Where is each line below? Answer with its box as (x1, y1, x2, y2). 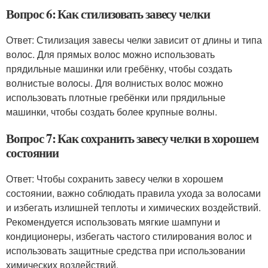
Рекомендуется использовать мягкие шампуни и (6, 215, 220, 229)
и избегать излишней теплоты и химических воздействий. (6, 200, 261, 214)
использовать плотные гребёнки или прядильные (6, 90, 226, 104)
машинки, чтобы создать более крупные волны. (6, 105, 217, 118)
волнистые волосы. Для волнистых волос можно (6, 76, 223, 90)
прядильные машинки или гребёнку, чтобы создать (6, 62, 232, 75)
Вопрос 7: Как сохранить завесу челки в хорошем (6, 129, 258, 147)
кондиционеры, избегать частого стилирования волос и (6, 229, 252, 243)
